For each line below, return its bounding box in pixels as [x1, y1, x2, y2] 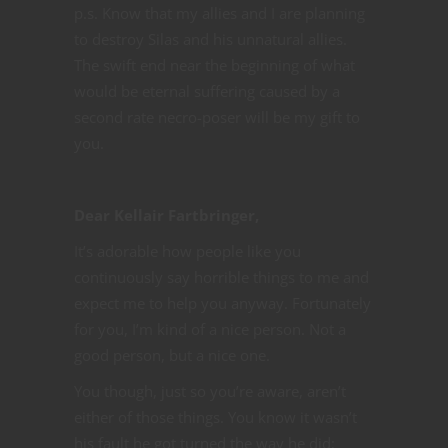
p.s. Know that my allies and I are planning [74, 2, 365, 23]
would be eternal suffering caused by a [74, 80, 340, 101]
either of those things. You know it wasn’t [74, 406, 357, 427]
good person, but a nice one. [74, 344, 270, 365]
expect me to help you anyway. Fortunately [74, 292, 371, 313]
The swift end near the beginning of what [74, 54, 355, 75]
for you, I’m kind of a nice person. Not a [74, 318, 346, 339]
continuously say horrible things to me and [74, 266, 369, 287]
